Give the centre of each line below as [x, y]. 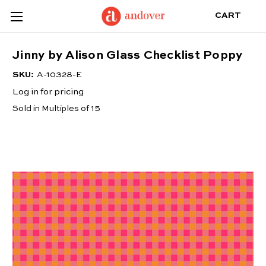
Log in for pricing [48, 92]
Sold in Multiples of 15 [56, 109]
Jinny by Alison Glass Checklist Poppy [128, 56]
